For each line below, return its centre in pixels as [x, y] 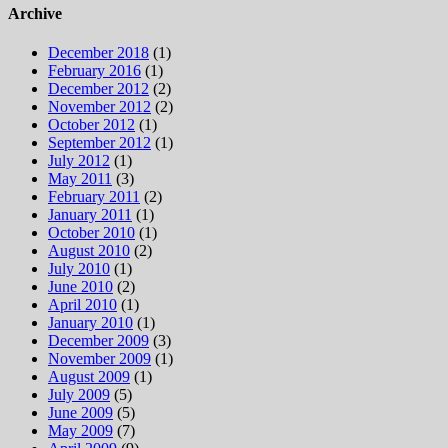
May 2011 [80, 179]
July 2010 [79, 269]
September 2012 [99, 143]
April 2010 [82, 305]
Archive [35, 14]
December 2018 [98, 53]
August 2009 [89, 377]
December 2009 [98, 341]
